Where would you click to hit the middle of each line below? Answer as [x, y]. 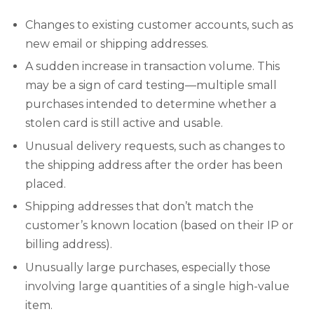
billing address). [68, 245]
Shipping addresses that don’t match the [139, 207]
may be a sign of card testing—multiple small [151, 86]
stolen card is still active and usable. [124, 123]
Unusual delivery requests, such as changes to [155, 146]
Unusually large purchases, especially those [148, 267]
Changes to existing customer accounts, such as [159, 25]
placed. [45, 184]
